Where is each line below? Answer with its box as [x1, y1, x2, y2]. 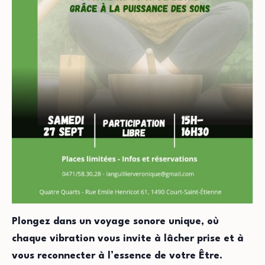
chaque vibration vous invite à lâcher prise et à [12, 233, 244, 244]
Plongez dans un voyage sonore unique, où [12, 216, 219, 227]
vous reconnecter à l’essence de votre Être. [12, 250, 222, 261]
